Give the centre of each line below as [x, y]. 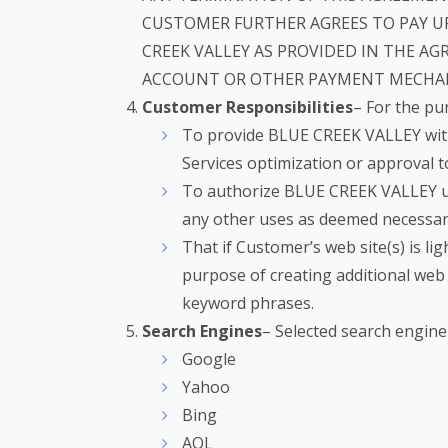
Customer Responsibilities [247, 107]
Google [209, 359]
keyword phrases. [248, 303]
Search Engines [202, 331]
